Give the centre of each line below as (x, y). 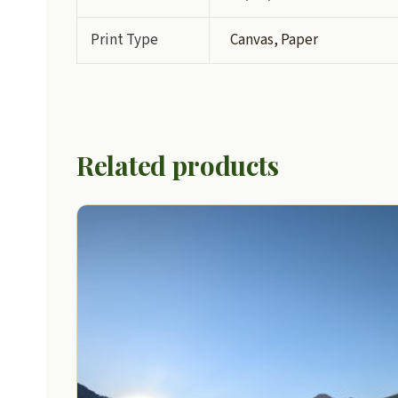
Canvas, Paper (274, 40)
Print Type (125, 40)
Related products (178, 165)
